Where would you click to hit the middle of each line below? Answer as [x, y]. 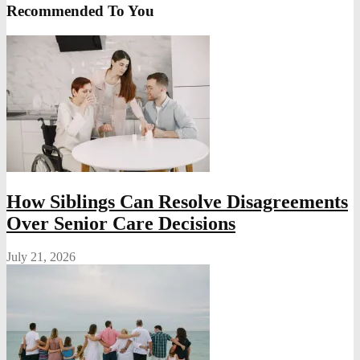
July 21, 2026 [41, 257]
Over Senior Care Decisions [121, 223]
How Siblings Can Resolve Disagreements [177, 201]
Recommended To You [80, 10]
